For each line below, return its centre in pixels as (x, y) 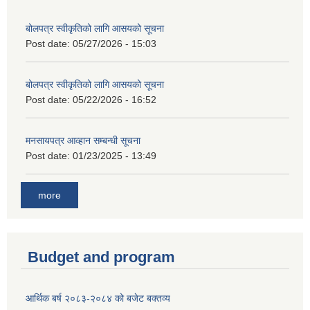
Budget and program (101, 257)
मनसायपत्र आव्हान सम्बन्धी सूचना (83, 141)
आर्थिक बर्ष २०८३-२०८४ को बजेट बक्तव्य (98, 298)
